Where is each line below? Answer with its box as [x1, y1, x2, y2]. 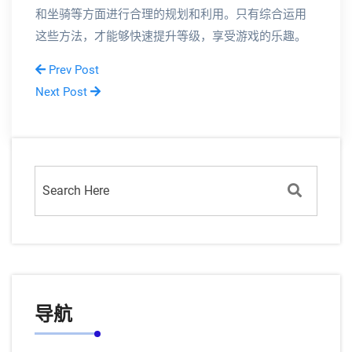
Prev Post [46, 63, 99, 78]
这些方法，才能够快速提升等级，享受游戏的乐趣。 [35, 29, 306, 44]
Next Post [35, 85, 90, 100]
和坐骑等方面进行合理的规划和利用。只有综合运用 [35, 7, 306, 22]
